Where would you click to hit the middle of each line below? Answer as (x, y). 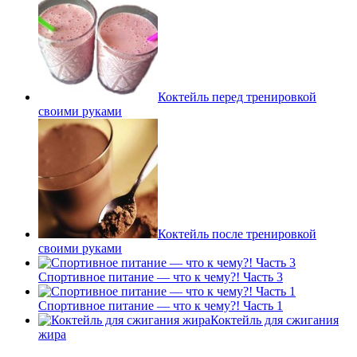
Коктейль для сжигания (275, 320)
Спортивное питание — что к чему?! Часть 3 (161, 277)
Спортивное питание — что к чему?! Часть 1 (161, 306)
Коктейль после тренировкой (237, 234)
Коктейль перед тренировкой (237, 97)
